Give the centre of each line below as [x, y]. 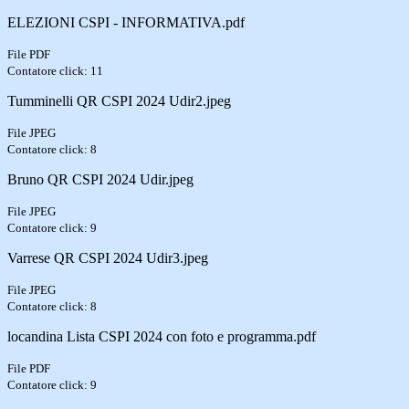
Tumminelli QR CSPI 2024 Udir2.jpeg [119, 100]
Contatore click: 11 [55, 70]
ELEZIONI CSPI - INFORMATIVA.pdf [126, 22]
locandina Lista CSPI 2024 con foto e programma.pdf [162, 336]
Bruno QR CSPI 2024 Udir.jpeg [100, 179]
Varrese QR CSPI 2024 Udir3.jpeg [108, 257]
